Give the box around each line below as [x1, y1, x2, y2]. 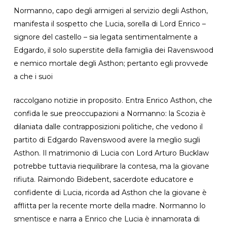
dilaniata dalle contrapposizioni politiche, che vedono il [13, 122, 203, 131]
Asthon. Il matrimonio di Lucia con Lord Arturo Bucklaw [13, 148, 209, 158]
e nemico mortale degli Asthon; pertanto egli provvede [13, 58, 208, 68]
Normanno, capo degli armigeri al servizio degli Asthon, [13, 6, 208, 15]
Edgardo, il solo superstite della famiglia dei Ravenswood [13, 45, 213, 55]
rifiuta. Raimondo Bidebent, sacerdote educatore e [13, 174, 194, 184]
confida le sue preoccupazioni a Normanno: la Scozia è [13, 108, 206, 118]
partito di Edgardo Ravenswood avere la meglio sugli [13, 135, 200, 144]
